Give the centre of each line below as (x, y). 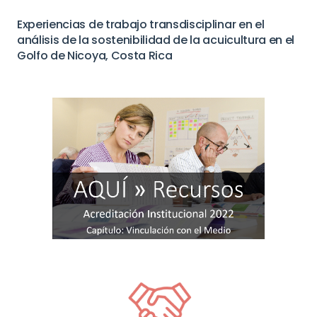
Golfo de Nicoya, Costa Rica (95, 56)
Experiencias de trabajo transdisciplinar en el (141, 24)
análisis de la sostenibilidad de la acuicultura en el (156, 40)
